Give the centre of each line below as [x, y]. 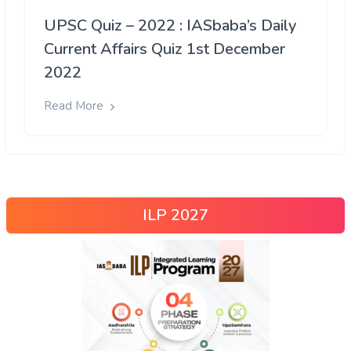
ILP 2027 [175, 215]
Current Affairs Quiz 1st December [165, 49]
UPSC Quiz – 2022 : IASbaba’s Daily [170, 26]
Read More [75, 106]
